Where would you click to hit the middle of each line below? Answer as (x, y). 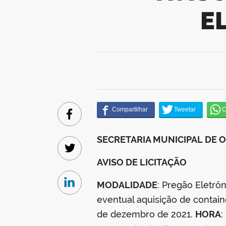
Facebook (88, 120)
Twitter (83, 154)
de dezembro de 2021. (146, 214)
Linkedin (85, 188)
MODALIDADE (127, 185)
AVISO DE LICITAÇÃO (142, 162)
